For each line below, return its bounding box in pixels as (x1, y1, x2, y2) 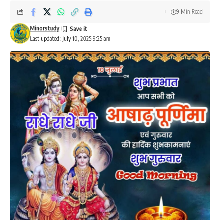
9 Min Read (176, 8, 203, 16)
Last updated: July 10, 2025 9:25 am (29, 35, 110, 43)
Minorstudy (29, 25, 59, 32)
